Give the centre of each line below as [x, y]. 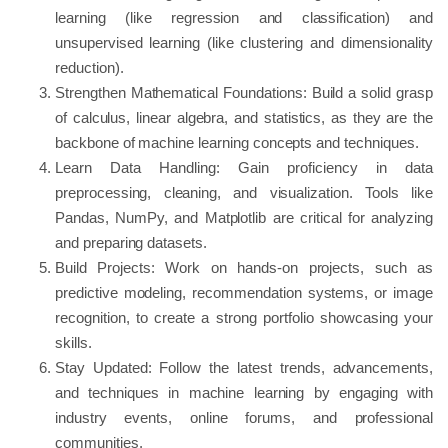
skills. [73, 342]
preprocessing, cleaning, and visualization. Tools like [244, 192]
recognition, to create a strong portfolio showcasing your [244, 317]
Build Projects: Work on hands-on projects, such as [244, 267]
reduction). [89, 67]
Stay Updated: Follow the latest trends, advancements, [244, 367]
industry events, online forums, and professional [244, 417]
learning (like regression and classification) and [244, 17]
